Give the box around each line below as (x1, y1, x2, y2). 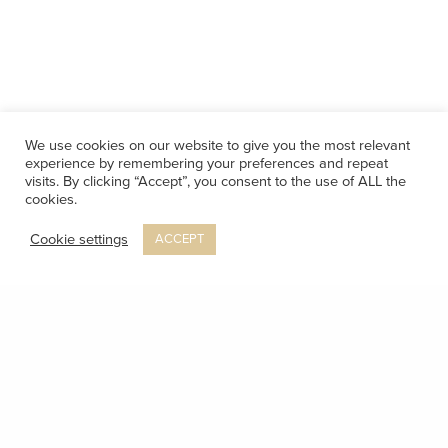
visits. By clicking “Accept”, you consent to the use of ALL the (25, 173, 406, 190)
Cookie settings (30, 230, 128, 248)
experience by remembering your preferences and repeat (25, 155, 388, 172)
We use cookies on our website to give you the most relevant (25, 137, 410, 154)
